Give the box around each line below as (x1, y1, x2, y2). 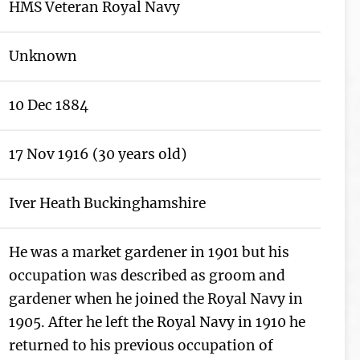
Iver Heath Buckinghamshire (8, 194, 206, 212)
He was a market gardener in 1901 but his (8, 243, 289, 261)
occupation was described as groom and (8, 267, 285, 284)
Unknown (8, 47, 77, 65)
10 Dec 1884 (8, 96, 88, 114)
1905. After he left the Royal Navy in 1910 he (8, 313, 305, 331)
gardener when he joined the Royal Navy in (8, 290, 303, 308)
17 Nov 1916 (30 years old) (8, 145, 186, 163)
